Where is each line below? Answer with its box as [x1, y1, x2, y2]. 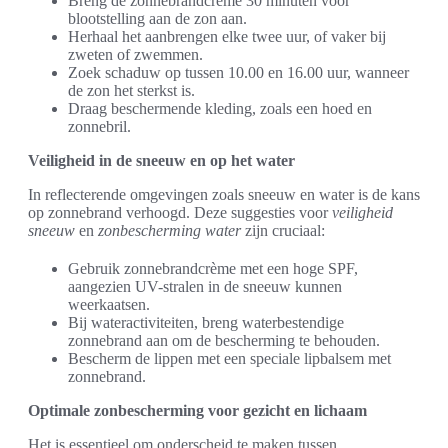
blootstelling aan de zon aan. [68, 10, 247, 28]
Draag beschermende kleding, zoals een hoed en [68, 100, 372, 118]
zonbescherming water [98, 222, 241, 240]
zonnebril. [68, 118, 131, 136]
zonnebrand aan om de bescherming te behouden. [68, 332, 380, 350]
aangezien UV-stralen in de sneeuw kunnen [68, 278, 342, 296]
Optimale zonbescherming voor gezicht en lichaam [28, 402, 367, 420]
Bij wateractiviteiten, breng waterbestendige [68, 314, 344, 332]
